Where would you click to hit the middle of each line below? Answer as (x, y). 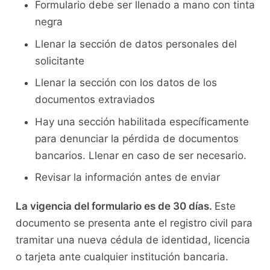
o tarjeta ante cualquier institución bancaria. (123, 257)
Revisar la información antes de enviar (129, 177)
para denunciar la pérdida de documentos (137, 138)
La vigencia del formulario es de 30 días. (115, 206)
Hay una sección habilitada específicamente (142, 121)
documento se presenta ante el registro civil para (134, 223)
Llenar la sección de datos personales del (136, 44)
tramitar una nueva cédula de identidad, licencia (133, 240)
